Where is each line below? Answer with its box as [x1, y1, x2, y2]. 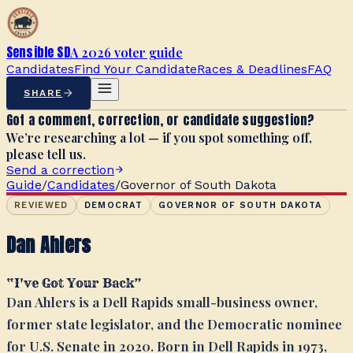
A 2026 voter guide [69, 44, 183, 61]
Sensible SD [6, 43, 70, 61]
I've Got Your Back [14, 274, 134, 291]
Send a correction [6, 162, 114, 177]
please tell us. [6, 146, 86, 162]
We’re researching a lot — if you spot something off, [6, 129, 312, 146]
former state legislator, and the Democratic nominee [6, 314, 342, 333]
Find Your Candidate [74, 61, 197, 76]
